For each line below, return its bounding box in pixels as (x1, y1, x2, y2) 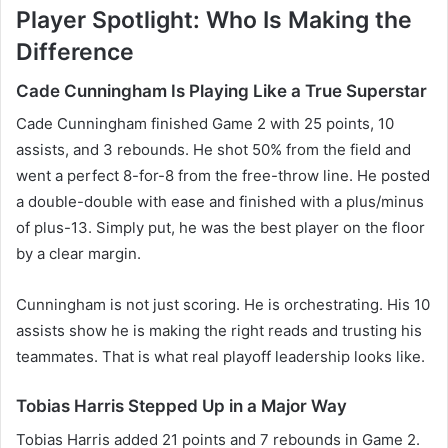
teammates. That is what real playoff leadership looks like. (16, 347, 425, 367)
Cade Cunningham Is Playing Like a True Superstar (16, 80, 427, 101)
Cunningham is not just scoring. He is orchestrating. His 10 (16, 295, 430, 315)
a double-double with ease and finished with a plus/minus (16, 192, 424, 212)
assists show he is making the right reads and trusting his (16, 321, 422, 341)
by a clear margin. (16, 244, 141, 264)
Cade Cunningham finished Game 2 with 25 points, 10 (16, 114, 394, 134)
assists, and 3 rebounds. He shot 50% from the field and (16, 140, 411, 160)
